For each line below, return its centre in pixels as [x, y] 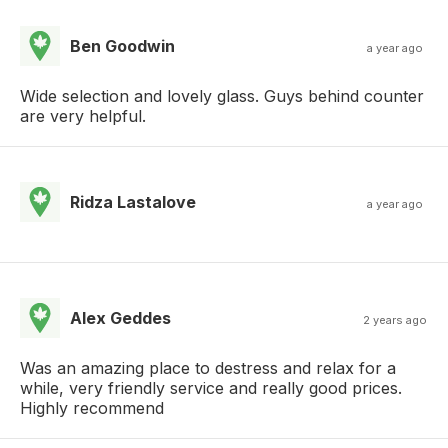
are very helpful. [83, 115]
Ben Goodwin [122, 45]
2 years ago [395, 319]
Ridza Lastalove [133, 201]
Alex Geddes [120, 317]
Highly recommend [92, 407]
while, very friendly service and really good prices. [211, 387]
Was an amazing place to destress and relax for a [208, 367]
